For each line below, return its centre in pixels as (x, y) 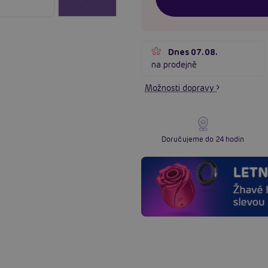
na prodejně (174, 64)
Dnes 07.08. (193, 52)
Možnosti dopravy (181, 88)
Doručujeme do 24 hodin (203, 139)
